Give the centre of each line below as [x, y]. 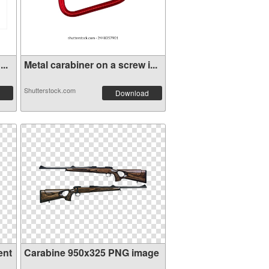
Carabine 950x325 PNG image [91, 252]
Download [132, 93]
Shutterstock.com [50, 90]
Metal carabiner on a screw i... [90, 65]
